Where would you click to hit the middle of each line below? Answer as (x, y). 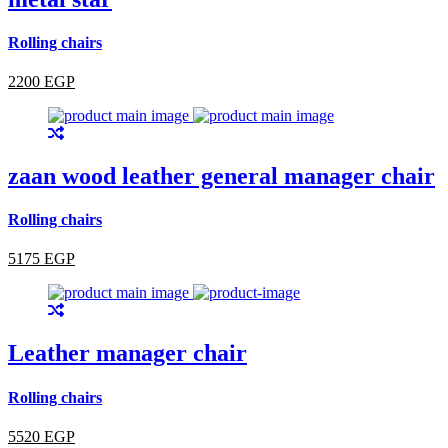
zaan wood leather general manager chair (221, 175)
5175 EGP (41, 259)
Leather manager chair (127, 353)
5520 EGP (41, 436)
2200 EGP (41, 82)
